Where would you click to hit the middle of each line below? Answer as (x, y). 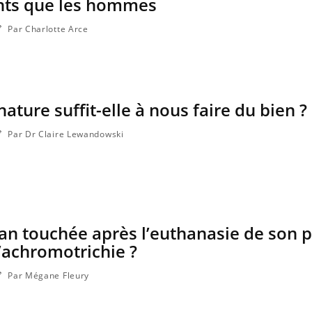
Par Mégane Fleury (47, 276)
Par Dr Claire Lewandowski (64, 134)
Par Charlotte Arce (47, 29)
